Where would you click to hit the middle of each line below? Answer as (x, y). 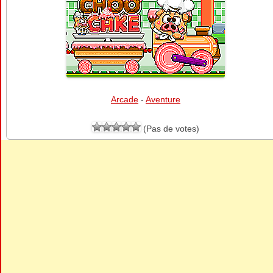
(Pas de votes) (170, 129)
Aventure (163, 99)
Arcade (125, 99)
